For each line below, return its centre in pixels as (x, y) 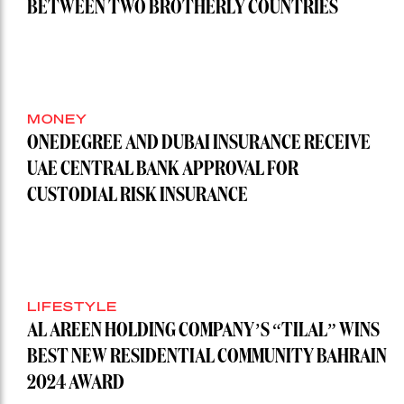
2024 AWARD (76, 384)
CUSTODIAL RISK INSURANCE (138, 196)
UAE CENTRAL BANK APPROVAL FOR (163, 170)
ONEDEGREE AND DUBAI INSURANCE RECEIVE (199, 144)
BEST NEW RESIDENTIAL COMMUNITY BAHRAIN (207, 358)
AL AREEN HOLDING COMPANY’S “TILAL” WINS (203, 331)
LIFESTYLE (72, 306)
